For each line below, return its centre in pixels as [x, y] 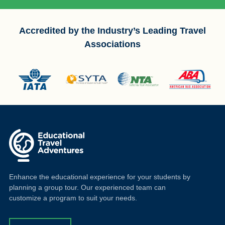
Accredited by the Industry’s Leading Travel [113, 30]
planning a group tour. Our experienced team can [87, 187]
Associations [113, 44]
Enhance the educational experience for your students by [99, 177]
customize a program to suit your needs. [73, 198]
